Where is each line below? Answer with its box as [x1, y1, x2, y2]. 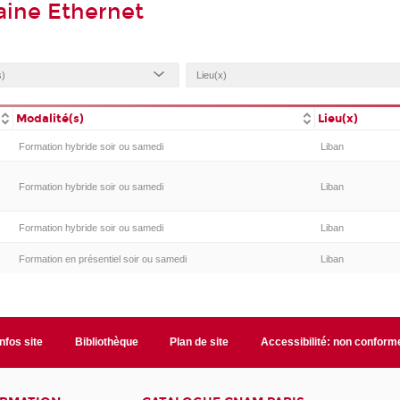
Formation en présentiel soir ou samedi [18, 253, 187, 264]
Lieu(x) [318, 112, 359, 126]
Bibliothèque [74, 335, 138, 348]
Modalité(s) [16, 112, 85, 126]
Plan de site [170, 335, 229, 348]
